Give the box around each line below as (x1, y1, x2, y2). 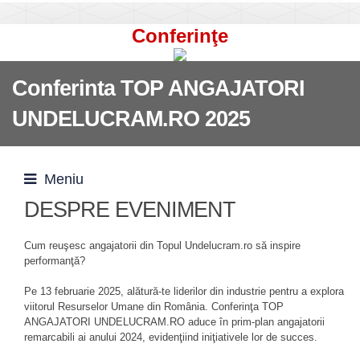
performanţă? (24, 255, 85, 267)
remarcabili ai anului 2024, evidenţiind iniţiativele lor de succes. (24, 331, 317, 343)
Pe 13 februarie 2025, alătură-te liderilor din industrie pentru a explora (24, 285, 344, 297)
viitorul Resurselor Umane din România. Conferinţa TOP (24, 301, 284, 313)
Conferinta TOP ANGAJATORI (12, 76, 305, 100)
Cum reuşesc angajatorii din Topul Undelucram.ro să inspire (24, 239, 301, 252)
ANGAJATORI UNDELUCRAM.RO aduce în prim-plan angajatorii (24, 316, 325, 328)
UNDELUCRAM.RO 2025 (12, 107, 250, 131)
